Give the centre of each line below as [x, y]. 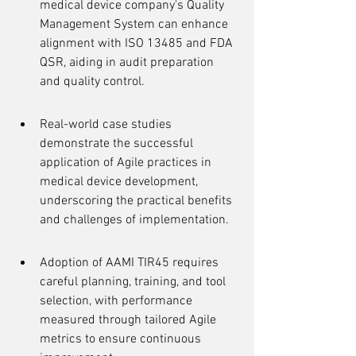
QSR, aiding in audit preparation [128, 63]
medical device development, [120, 182]
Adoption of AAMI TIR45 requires [131, 263]
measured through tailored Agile [130, 320]
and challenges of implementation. [134, 220]
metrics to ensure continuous [122, 339]
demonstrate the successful [118, 144]
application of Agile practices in [127, 163]
